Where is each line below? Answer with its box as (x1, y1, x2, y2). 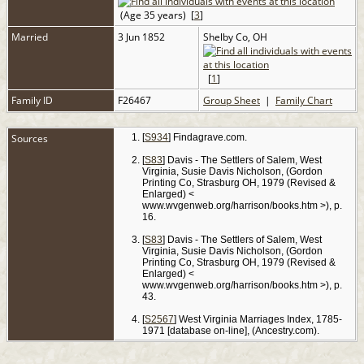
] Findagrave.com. (168, 132, 248, 144)
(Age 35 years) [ (118, 8, 194, 23)
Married (11, 30, 48, 45)
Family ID (11, 93, 53, 108)
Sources (11, 132, 50, 146)
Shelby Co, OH (203, 30, 267, 45)
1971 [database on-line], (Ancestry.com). (142, 325, 320, 337)
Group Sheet (203, 93, 260, 108)
